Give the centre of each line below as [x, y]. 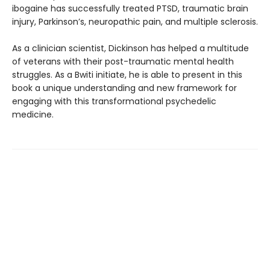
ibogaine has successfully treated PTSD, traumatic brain [130, 8]
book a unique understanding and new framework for [124, 88]
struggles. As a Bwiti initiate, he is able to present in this [127, 75]
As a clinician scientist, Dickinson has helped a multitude [130, 48]
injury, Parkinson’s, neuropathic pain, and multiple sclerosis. [135, 22]
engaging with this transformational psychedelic [114, 101]
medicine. [33, 115]
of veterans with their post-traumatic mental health [123, 61]
